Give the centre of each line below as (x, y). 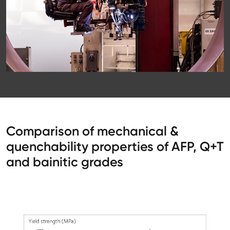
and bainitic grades (65, 162)
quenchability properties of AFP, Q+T (115, 146)
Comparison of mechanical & (92, 131)
